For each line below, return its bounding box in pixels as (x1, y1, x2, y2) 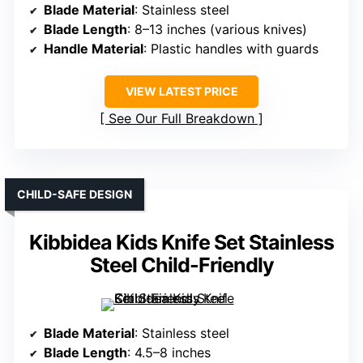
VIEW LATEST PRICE (125, 83, 238, 98)
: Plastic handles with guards (143, 40, 318, 57)
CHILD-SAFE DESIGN (17, 186, 132, 201)
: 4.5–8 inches (127, 344, 211, 361)
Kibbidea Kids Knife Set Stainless (29, 229, 334, 254)
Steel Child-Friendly (89, 252, 274, 277)
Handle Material (44, 40, 143, 57)
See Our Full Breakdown (109, 109, 254, 126)
